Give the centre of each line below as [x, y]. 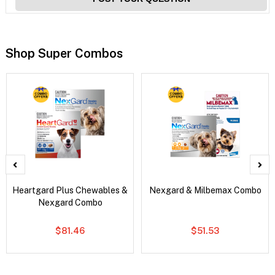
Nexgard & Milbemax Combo [205, 190]
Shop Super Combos [64, 53]
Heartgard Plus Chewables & [70, 190]
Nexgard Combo [70, 202]
